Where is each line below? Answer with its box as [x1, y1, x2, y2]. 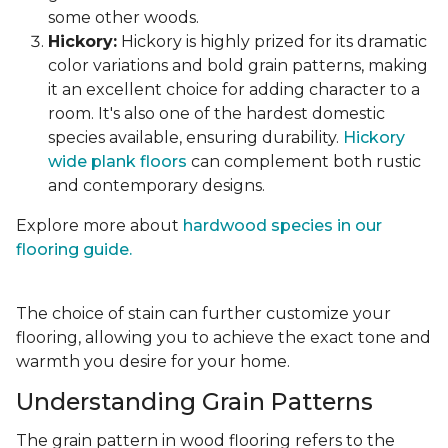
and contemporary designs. [48, 176, 265, 196]
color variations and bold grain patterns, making [48, 56, 428, 76]
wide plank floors [48, 152, 187, 172]
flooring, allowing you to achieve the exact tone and [16, 328, 431, 348]
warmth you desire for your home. [16, 352, 290, 372]
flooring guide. [16, 240, 132, 260]
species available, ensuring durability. [48, 128, 343, 148]
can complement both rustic [187, 152, 421, 172]
